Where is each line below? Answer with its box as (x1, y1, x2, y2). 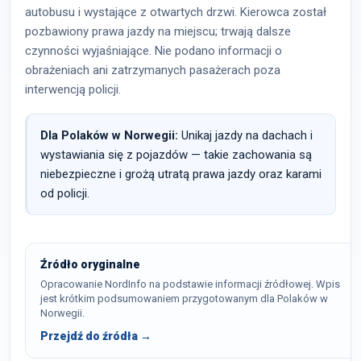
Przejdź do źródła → (40, 330, 151, 342)
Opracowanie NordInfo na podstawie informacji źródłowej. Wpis (40, 278, 340, 290)
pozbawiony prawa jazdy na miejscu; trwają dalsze (25, 24, 291, 39)
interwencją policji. (25, 82, 121, 97)
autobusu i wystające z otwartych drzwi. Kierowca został (25, 5, 326, 19)
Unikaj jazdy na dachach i (178, 128, 313, 143)
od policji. (40, 186, 89, 201)
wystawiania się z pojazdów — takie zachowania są (40, 147, 312, 162)
